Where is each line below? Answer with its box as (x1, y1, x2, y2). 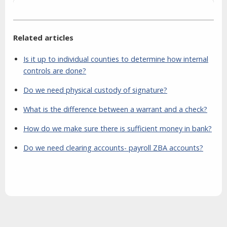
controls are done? (23, 66, 86, 76)
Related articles (13, 32, 73, 43)
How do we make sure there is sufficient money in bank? (23, 124, 212, 134)
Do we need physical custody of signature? (23, 85, 167, 95)
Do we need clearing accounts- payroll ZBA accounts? (23, 143, 203, 153)
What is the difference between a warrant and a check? (23, 104, 207, 115)
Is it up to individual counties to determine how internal (23, 54, 208, 64)
